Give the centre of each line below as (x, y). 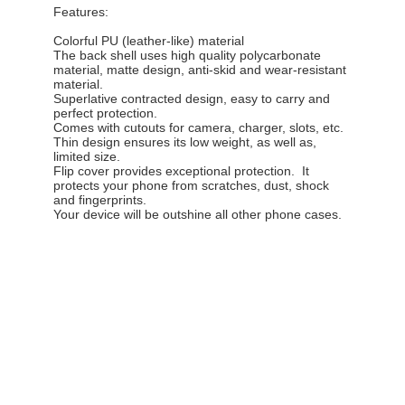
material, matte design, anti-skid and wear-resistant (200, 69)
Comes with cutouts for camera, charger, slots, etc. (198, 127)
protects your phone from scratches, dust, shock (191, 185)
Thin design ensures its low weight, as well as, (185, 141)
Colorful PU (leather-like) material (149, 40)
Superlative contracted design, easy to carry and (192, 98)
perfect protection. (105, 113)
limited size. (87, 156)
